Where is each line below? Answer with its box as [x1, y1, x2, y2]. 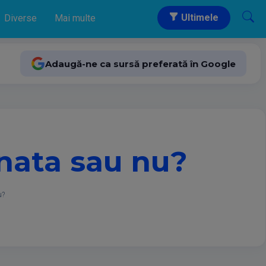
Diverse [4, 12, 37, 24]
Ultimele [179, 12, 218, 23]
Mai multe [55, 12, 96, 24]
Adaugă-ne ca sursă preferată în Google [45, 58, 236, 69]
